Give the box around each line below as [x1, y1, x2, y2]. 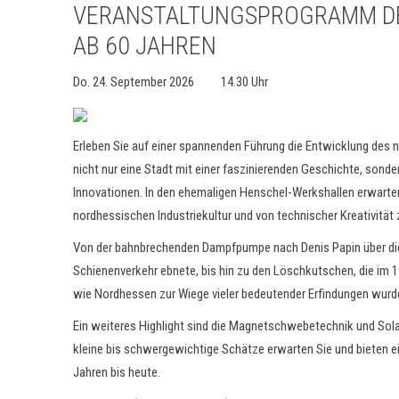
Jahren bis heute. [73, 364, 160, 380]
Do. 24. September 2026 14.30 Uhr [73, 74, 268, 90]
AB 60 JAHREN [73, 31, 216, 61]
